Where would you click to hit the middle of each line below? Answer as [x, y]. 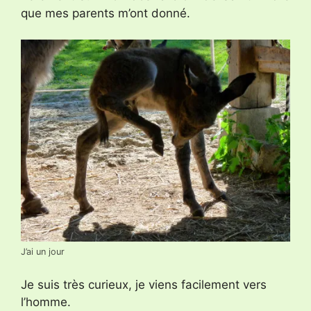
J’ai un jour [43, 252]
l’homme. [46, 302]
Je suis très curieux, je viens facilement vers [144, 284]
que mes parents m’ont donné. [106, 13]
